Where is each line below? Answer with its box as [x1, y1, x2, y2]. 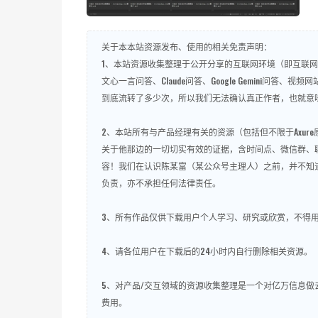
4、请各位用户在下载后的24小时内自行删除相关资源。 [102, 245, 312, 257]
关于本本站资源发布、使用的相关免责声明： [102, 40, 272, 53]
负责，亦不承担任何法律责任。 [102, 177, 221, 189]
